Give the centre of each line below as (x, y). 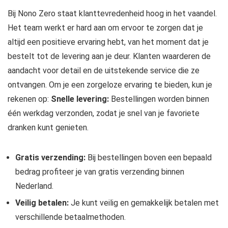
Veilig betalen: (42, 203)
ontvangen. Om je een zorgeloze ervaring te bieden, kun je (110, 84)
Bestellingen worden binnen (159, 99)
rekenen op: (29, 99)
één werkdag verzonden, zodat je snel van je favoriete (104, 113)
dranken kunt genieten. (48, 127)
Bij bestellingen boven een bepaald (149, 157)
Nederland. (34, 186)
